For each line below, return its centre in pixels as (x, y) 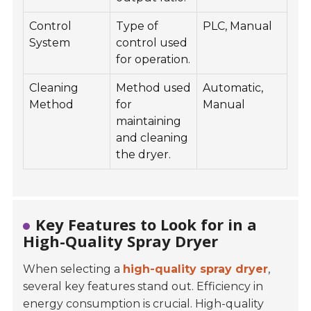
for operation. (153, 60)
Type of (137, 26)
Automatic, (233, 88)
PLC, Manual (238, 26)
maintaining (149, 121)
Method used (154, 88)
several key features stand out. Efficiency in (143, 287)
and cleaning (152, 138)
